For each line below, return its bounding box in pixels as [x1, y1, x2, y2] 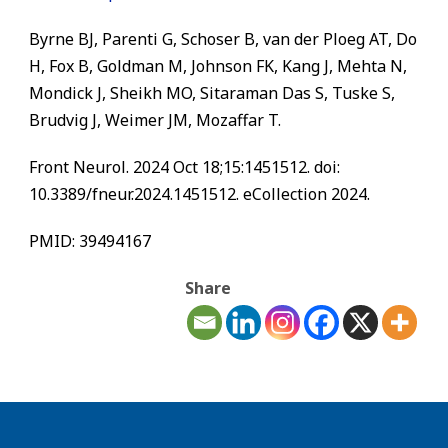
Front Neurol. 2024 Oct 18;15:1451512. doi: [29, 156, 340, 178]
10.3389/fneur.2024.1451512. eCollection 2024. [29, 183, 370, 205]
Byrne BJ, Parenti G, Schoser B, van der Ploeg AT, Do [29, 28, 417, 50]
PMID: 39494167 [29, 230, 151, 252]
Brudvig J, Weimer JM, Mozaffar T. [29, 109, 281, 131]
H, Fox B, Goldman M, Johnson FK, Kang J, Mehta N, [29, 55, 407, 77]
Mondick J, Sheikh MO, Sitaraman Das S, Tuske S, [29, 82, 395, 104]
